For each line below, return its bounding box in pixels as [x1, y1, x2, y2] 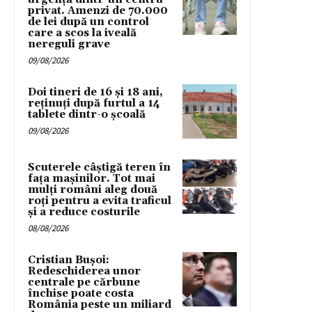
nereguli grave [28, 37, 110, 51]
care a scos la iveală [28, 26, 136, 40]
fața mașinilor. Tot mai [28, 171, 155, 185]
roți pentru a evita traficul [28, 194, 171, 208]
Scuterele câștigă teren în [28, 160, 171, 174]
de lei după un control [28, 15, 149, 29]
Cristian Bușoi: [28, 253, 109, 267]
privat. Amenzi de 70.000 [28, 3, 168, 17]
